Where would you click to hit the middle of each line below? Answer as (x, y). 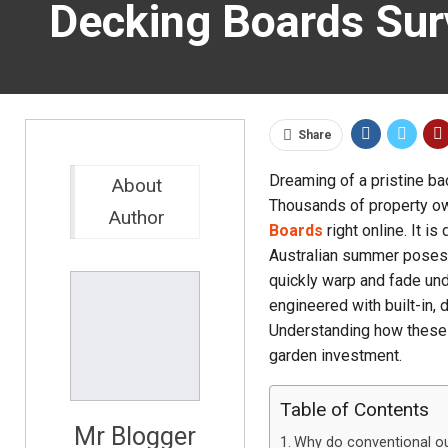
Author (137, 217)
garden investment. (335, 355)
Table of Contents (354, 410)
